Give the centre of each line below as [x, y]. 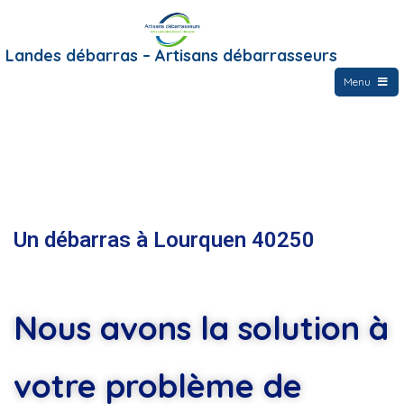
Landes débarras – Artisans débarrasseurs [172, 55]
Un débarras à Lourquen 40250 [164, 239]
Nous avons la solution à [201, 327]
